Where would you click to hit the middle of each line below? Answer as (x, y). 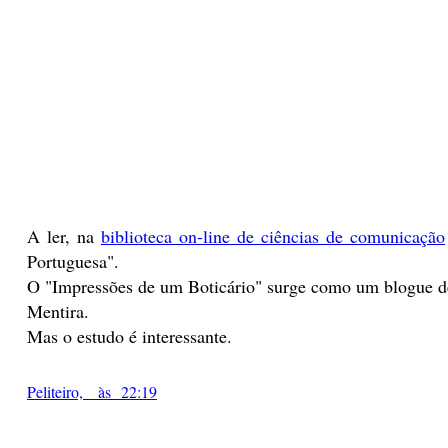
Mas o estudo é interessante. (129, 336)
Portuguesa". (72, 261)
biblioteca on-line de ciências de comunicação (272, 236)
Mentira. (57, 311)
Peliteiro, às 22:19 (91, 391)
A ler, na (63, 236)
